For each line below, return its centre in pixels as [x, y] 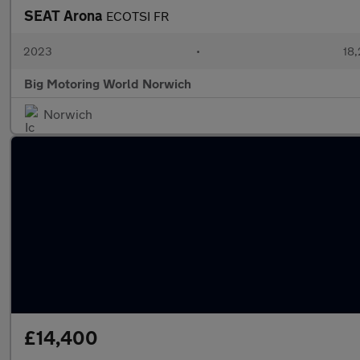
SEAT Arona [65, 15]
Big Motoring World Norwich [108, 83]
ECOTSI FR [137, 16]
